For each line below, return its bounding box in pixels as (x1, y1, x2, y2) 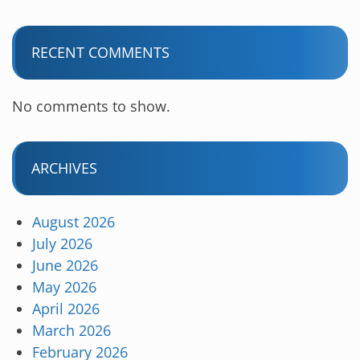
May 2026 (32, 277, 96, 297)
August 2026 (32, 212, 115, 231)
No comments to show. (12, 96, 170, 116)
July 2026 (32, 234, 92, 253)
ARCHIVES (31, 158, 97, 178)
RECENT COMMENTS (31, 43, 170, 62)
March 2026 (32, 321, 111, 340)
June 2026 (32, 256, 98, 275)
